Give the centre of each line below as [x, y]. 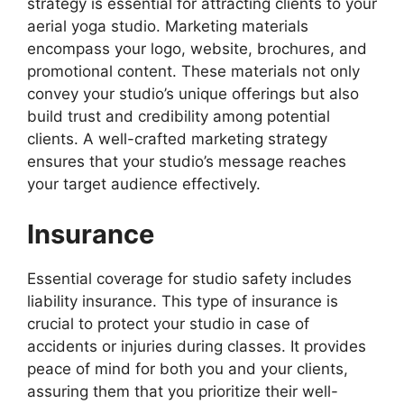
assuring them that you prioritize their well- [183, 391]
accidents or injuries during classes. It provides [197, 346]
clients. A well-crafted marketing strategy [177, 139]
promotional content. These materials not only [193, 72]
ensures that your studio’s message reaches [187, 162]
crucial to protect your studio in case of [168, 323]
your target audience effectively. [144, 184]
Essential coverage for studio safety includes [189, 278]
